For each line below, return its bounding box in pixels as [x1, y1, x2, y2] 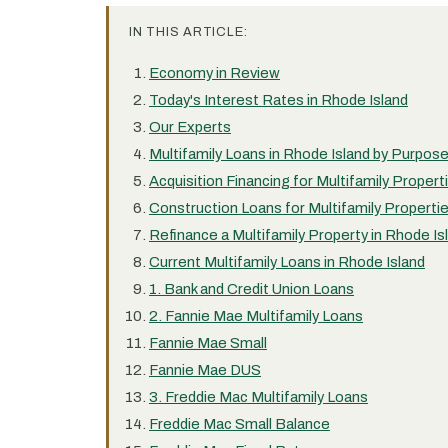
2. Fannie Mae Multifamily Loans [149, 308, 363, 324]
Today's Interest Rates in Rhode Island [149, 92, 408, 108]
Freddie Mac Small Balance [149, 416, 330, 432]
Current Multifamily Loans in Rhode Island [149, 254, 425, 270]
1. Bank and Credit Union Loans [149, 281, 354, 297]
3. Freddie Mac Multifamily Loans [149, 389, 368, 405]
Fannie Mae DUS [149, 362, 261, 378]
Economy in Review [149, 65, 280, 81]
